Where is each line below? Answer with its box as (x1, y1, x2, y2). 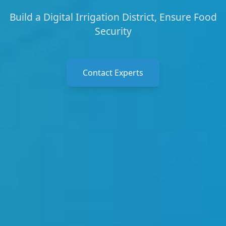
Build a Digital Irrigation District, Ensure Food (9, 10, 217, 24)
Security (94, 24, 132, 38)
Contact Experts (83, 67, 143, 78)
